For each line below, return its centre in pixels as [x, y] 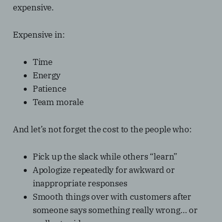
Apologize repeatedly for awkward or [104, 170]
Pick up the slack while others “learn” [105, 157]
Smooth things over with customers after [112, 197]
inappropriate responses [80, 184]
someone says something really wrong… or [115, 210]
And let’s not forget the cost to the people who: [102, 130]
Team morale [58, 102]
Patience [49, 89]
